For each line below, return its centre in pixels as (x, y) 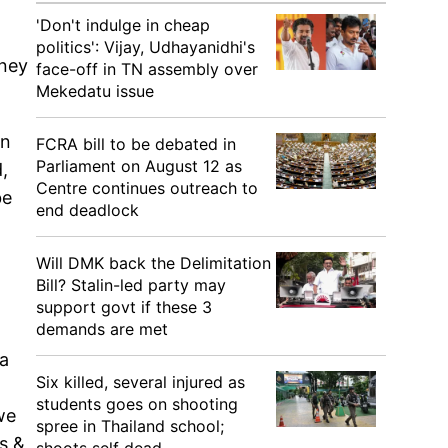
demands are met (102, 329)
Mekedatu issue (95, 91)
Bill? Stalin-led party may (131, 285)
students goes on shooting (137, 404)
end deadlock (87, 210)
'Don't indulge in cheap (123, 25)
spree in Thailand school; (130, 426)
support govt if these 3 (124, 307)
